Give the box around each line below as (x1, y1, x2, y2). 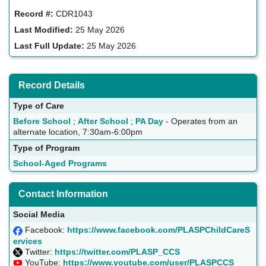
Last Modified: (14, 25, 74, 35)
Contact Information (18, 189, 108, 199)
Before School (13, 116, 71, 126)
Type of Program (13, 143, 80, 153)
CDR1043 (53, 9, 93, 19)
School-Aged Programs (13, 159, 107, 169)
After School (78, 116, 128, 126)
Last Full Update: (14, 41, 85, 51)
